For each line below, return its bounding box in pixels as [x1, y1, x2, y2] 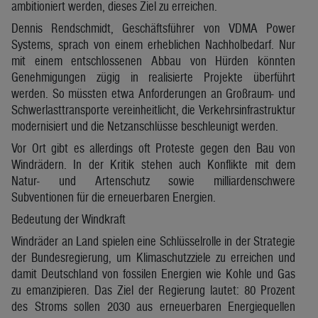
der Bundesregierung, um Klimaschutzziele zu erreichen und [11, 249, 295, 265]
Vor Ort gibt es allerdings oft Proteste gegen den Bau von [11, 140, 295, 155]
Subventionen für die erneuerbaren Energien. [11, 189, 216, 204]
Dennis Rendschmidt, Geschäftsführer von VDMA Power [11, 20, 295, 35]
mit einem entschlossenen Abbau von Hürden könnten [11, 53, 295, 68]
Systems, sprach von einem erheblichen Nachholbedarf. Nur [11, 36, 295, 52]
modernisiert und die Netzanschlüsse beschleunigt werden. [11, 118, 278, 133]
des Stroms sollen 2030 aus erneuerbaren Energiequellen [11, 298, 295, 314]
